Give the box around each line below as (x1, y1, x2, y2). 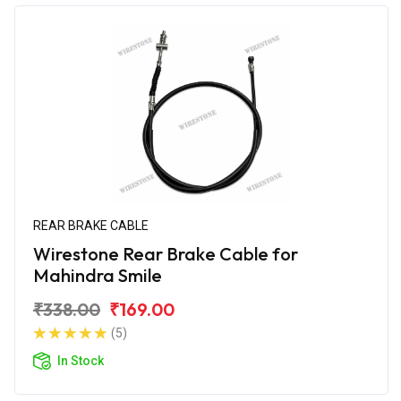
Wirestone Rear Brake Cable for (33, 242, 298, 265)
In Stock (57, 353, 104, 368)
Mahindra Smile (33, 263, 162, 286)
